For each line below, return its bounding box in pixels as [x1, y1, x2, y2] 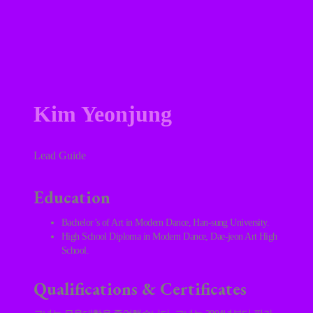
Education [34, 185, 110, 208]
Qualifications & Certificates [34, 277, 247, 300]
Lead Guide [34, 150, 86, 162]
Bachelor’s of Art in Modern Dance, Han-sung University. [61, 217, 270, 228]
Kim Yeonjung [34, 101, 172, 127]
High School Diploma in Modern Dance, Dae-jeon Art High [61, 231, 277, 242]
